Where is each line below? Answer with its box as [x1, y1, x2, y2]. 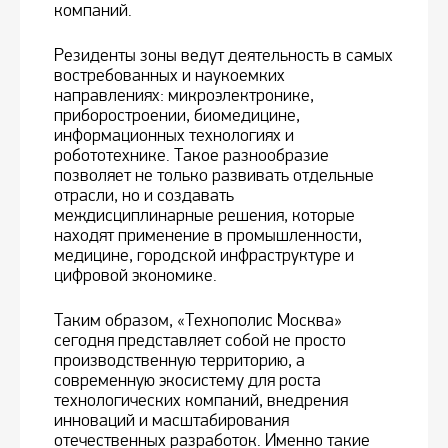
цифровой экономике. [54, 265, 217, 287]
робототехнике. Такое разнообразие [54, 145, 329, 167]
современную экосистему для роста [54, 370, 321, 392]
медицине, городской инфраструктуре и [54, 245, 354, 267]
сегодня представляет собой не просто [54, 330, 346, 352]
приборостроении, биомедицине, [54, 105, 300, 127]
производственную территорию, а [54, 350, 305, 372]
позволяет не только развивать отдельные [54, 165, 374, 187]
